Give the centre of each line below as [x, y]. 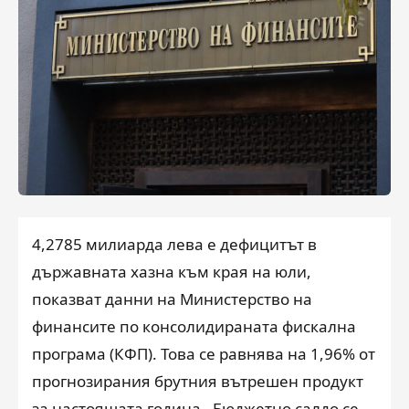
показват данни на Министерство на [172, 299]
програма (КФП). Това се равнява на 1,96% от [204, 353]
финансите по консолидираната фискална [194, 326]
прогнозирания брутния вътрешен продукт [198, 381]
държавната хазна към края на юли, [172, 271]
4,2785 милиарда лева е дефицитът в [174, 244]
